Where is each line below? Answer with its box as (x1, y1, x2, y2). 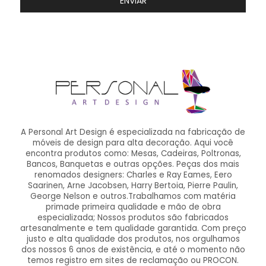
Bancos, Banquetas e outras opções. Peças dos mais (27, 158, 239, 170)
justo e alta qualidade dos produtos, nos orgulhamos (26, 233, 240, 245)
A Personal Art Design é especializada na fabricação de (21, 126, 245, 138)
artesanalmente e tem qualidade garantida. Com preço (20, 222, 246, 234)
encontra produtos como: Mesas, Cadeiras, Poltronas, (25, 147, 241, 159)
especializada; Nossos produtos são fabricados (37, 211, 229, 223)
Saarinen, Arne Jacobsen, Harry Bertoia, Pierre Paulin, (28, 179, 238, 191)
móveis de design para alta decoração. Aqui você (33, 137, 233, 148)
